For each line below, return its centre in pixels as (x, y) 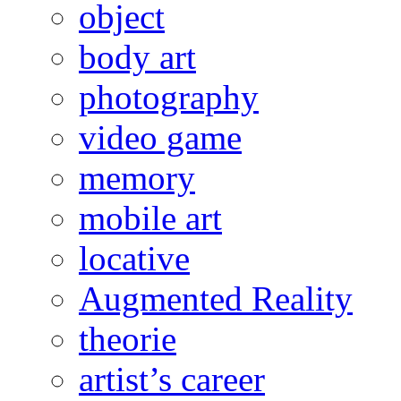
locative (134, 258)
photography (169, 97)
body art (137, 56)
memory (137, 177)
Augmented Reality (216, 298)
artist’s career (172, 379)
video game (160, 137)
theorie (128, 338)
